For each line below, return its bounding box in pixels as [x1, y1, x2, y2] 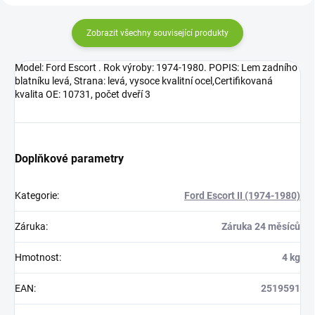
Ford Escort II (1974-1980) [184, 189, 300, 201]
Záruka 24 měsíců [221, 220, 300, 232]
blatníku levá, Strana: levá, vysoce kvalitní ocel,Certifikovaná [15, 75, 273, 86]
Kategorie [15, 189, 57, 201]
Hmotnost [15, 251, 59, 263]
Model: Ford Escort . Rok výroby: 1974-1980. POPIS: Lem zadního [15, 61, 297, 73]
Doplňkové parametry [15, 151, 124, 165]
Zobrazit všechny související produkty [86, 27, 229, 38]
